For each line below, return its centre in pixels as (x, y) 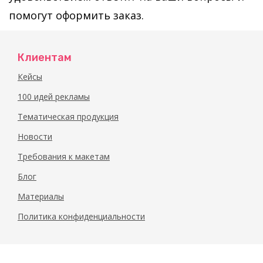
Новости (35, 136)
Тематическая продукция (68, 117)
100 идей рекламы (54, 97)
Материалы (41, 196)
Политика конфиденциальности (81, 216)
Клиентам (45, 58)
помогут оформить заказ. (76, 15)
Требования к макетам (64, 156)
